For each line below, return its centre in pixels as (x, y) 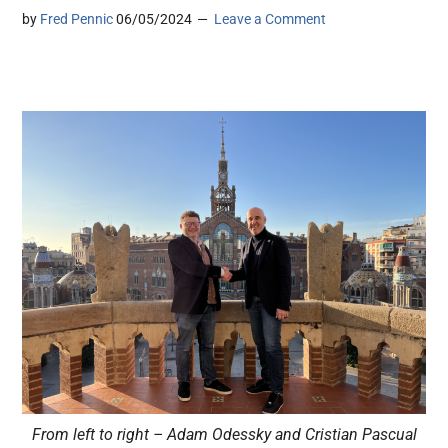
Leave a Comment (270, 19)
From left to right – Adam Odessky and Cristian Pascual (224, 434)
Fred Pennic (77, 19)
